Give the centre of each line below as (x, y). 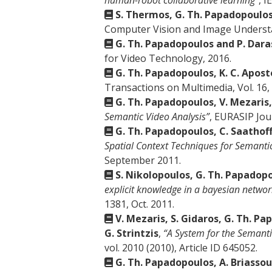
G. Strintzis (131, 233)
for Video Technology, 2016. (168, 58)
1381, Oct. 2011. (139, 204)
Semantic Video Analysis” (157, 117)
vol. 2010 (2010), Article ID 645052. (181, 248)
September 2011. (143, 160)
